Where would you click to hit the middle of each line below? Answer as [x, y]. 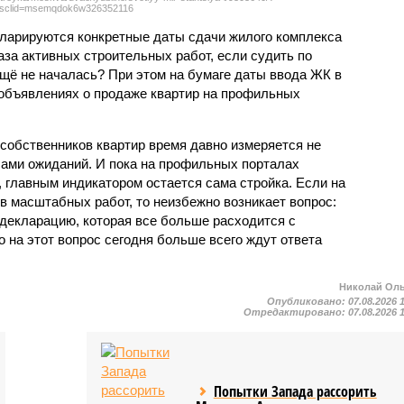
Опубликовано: [308, 301]
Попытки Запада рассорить [295, 391]
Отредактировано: [296, 312]
